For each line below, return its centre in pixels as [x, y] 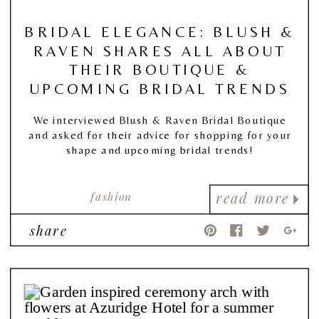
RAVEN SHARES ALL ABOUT [159, 50]
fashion [111, 196]
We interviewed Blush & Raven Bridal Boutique [160, 120]
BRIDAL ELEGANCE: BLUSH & [159, 32]
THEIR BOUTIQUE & [159, 69]
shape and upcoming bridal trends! [160, 150]
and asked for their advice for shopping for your [160, 135]
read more [253, 198]
